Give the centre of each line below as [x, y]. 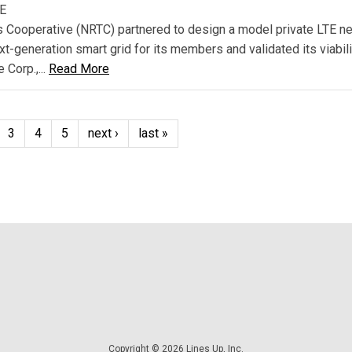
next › [103, 133]
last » [153, 133]
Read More [79, 68]
